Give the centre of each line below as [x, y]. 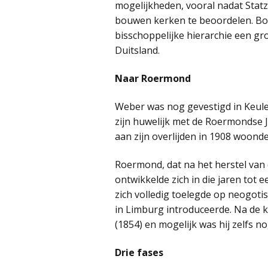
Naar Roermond [153, 79]
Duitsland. [137, 51]
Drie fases [139, 253]
